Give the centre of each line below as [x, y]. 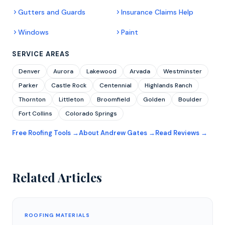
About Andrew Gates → [117, 133]
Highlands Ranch [168, 85]
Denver [29, 71]
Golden [154, 99]
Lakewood [101, 71]
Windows [33, 32]
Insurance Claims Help [157, 12]
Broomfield [114, 99]
